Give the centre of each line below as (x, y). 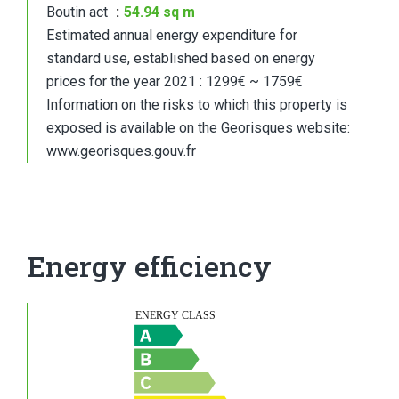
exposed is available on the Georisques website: (198, 128)
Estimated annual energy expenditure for (172, 35)
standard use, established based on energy (181, 58)
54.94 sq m (159, 12)
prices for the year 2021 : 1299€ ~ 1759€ (175, 81)
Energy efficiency (149, 266)
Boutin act (79, 12)
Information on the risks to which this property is (197, 105)
